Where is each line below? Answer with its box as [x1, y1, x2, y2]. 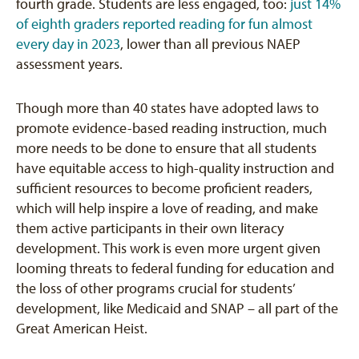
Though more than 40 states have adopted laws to [16, 99, 319, 117]
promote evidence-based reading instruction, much [16, 119, 327, 137]
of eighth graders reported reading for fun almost [16, 15, 313, 33]
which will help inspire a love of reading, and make [16, 200, 318, 217]
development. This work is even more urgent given [16, 240, 321, 257]
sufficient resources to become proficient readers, [16, 179, 313, 197]
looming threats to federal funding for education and [16, 260, 334, 277]
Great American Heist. [16, 320, 147, 337]
